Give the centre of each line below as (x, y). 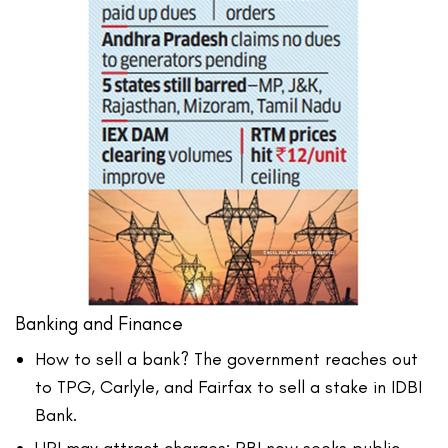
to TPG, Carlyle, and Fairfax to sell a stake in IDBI (228, 387)
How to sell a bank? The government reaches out (226, 359)
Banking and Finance (99, 324)
